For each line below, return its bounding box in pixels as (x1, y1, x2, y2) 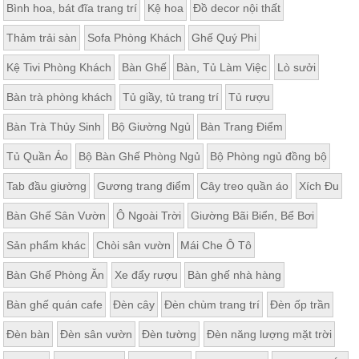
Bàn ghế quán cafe (6, 298, 103, 312)
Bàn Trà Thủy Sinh (6, 120, 102, 134)
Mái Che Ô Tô (180, 239, 252, 252)
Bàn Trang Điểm (200, 120, 284, 134)
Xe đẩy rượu (114, 268, 178, 282)
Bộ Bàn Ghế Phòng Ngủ (78, 150, 200, 163)
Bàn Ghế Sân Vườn (6, 209, 107, 223)
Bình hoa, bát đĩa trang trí (6, 2, 138, 15)
